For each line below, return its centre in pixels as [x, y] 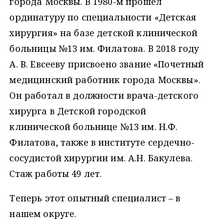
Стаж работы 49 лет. [56, 174]
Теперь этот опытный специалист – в [95, 198]
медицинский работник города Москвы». [105, 80]
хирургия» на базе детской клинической [104, 33]
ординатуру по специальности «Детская [103, 17]
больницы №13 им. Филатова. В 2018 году [104, 49]
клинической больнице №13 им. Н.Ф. [94, 127]
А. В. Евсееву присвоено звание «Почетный [107, 64]
